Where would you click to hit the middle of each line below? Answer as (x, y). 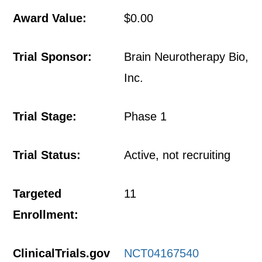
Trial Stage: (45, 116)
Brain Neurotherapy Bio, (187, 57)
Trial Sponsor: (53, 57)
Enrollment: (46, 215)
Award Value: (50, 18)
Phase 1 (146, 116)
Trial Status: (47, 155)
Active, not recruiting (177, 155)
